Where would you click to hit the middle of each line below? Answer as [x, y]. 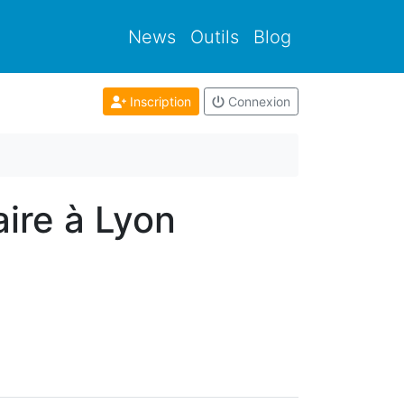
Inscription [159, 101]
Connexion [257, 101]
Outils [215, 37]
